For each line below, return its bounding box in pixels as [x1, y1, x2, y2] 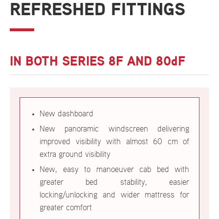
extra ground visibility [40, 151, 110, 159]
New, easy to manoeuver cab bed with [40, 166, 189, 174]
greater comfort [40, 204, 92, 212]
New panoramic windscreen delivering [40, 125, 189, 133]
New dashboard [40, 110, 93, 118]
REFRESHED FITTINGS [10, 2, 185, 19]
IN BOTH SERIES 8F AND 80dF [10, 56, 185, 68]
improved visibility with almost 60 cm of [40, 138, 189, 146]
